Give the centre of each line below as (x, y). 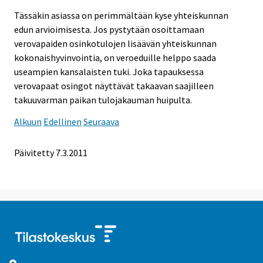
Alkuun (28, 122)
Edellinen (63, 122)
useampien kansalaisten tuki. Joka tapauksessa (109, 72)
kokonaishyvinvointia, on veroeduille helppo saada (115, 58)
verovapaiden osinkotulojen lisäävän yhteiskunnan (115, 44)
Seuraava (101, 122)
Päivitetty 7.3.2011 (51, 153)
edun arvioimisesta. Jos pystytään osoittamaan (109, 30)
